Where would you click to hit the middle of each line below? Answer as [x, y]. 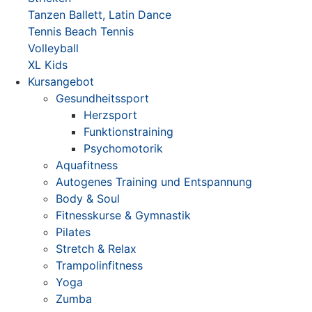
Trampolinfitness [99, 265]
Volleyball [53, 48]
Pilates [73, 232]
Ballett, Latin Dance [120, 15]
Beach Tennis [99, 31]
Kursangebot [61, 81]
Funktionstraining [128, 132]
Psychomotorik [123, 148]
